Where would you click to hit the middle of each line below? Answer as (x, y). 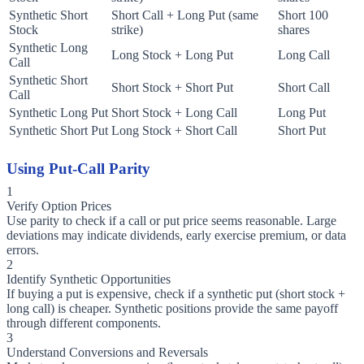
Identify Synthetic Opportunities (89, 279)
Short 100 (303, 15)
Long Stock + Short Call (174, 131)
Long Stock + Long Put (172, 55)
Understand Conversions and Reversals (107, 353)
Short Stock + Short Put (172, 88)
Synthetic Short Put (58, 131)
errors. (23, 250)
